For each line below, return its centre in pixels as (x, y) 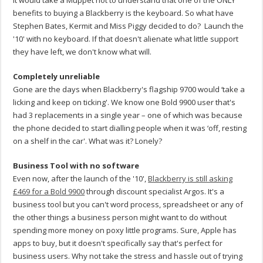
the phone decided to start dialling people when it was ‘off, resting (130, 128)
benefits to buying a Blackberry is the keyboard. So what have (124, 13)
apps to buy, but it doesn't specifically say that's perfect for (118, 243)
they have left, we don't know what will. (82, 52)
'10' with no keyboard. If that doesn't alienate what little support (126, 39)
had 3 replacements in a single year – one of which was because (128, 115)
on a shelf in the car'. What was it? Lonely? (88, 141)
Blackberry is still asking (190, 179)
